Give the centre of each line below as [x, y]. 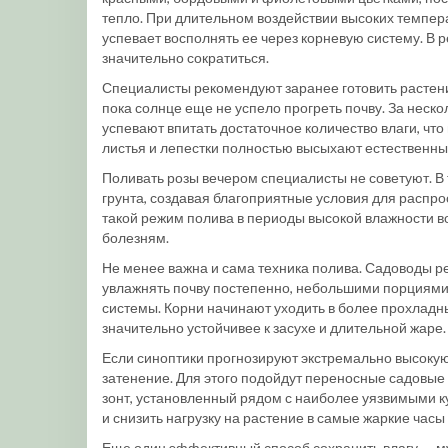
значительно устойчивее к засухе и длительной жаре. [274, 327]
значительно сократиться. [185, 57]
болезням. [135, 237]
